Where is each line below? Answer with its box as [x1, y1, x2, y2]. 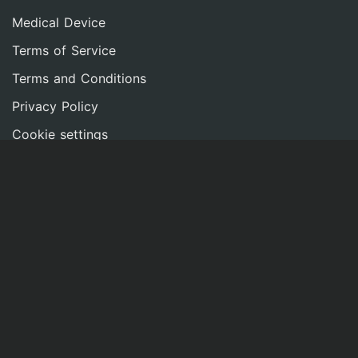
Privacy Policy [12, 97, 98, 114]
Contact [12, 265, 61, 281]
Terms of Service [12, 42, 116, 58]
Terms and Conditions [12, 70, 146, 86]
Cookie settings [12, 125, 108, 142]
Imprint [12, 153, 54, 170]
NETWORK [12, 201, 74, 217]
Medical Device [12, 14, 105, 30]
